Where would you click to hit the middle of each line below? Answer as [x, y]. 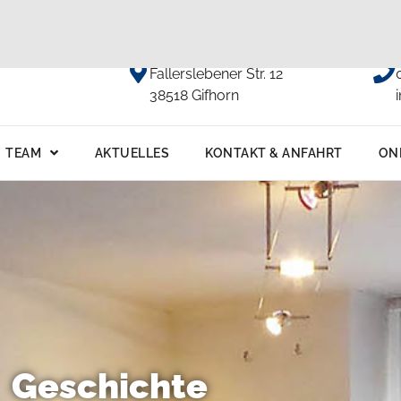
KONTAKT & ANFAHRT [274, 153]
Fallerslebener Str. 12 [216, 73]
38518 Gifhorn [194, 95]
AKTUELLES [132, 153]
